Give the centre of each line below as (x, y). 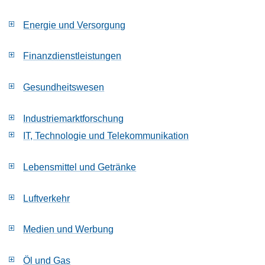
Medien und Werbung (69, 229)
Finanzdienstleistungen (72, 56)
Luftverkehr (47, 198)
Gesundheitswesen (64, 87)
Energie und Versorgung (75, 25)
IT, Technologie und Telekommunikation (106, 135)
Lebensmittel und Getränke (80, 167)
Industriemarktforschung (74, 119)
